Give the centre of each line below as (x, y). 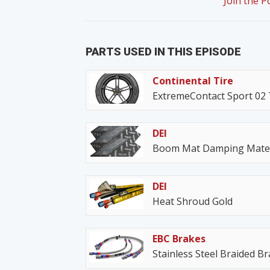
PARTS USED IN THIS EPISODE (163, 51)
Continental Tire (193, 80)
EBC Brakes (179, 239)
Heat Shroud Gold (193, 201)
